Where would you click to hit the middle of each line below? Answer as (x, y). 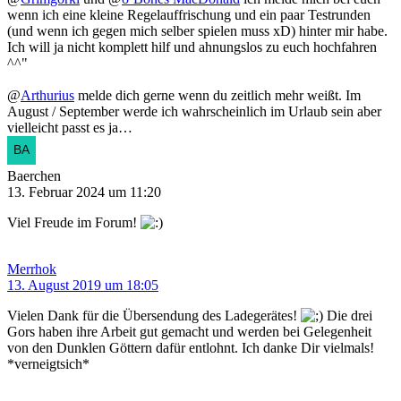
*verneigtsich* (48, 364)
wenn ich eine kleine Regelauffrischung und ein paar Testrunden (189, 15)
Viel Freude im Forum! (74, 223)
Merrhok (32, 269)
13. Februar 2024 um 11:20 (84, 192)
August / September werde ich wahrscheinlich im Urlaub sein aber (194, 112)
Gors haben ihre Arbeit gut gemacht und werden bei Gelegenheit (189, 332)
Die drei (348, 316)
